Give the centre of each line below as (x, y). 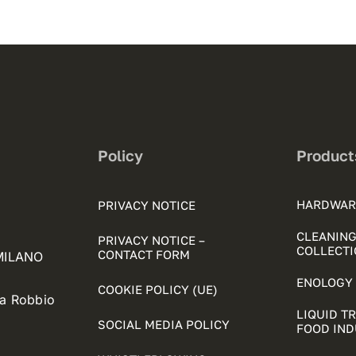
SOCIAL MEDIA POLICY (164, 324)
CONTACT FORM (144, 254)
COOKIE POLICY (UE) (158, 289)
